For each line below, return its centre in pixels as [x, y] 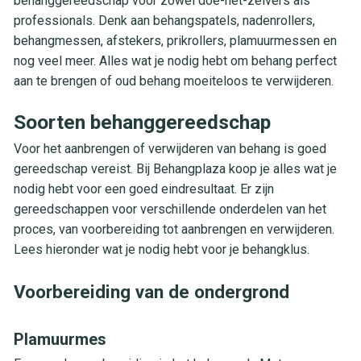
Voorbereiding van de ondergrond [151, 292]
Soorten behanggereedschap [142, 122]
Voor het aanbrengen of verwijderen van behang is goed [170, 149]
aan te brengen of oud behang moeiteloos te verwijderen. [173, 81]
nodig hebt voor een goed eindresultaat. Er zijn [143, 189]
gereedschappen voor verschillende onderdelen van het [170, 210]
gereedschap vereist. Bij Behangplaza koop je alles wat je [175, 169]
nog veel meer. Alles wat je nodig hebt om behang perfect [175, 61]
